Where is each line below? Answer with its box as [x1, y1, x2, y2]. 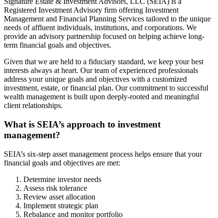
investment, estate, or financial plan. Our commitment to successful [4, 84, 208, 92]
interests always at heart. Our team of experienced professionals [4, 66, 198, 75]
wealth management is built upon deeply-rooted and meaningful [4, 92, 199, 101]
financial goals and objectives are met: [4, 158, 120, 167]
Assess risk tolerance [23, 183, 87, 192]
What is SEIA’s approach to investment [4, 119, 161, 129]
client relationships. [4, 101, 63, 110]
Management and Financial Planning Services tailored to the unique [4, 15, 211, 23]
